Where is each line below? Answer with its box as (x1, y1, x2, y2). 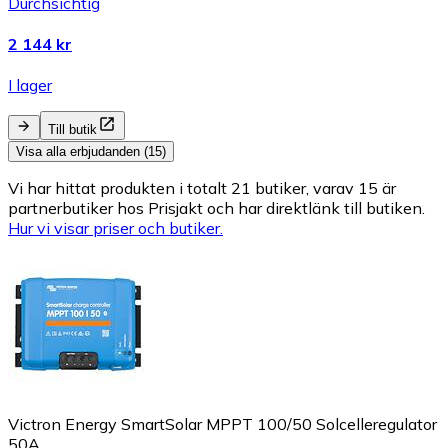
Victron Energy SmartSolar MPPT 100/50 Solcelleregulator (8, 414, 437, 435)
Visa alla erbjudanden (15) (16, 144, 166, 160)
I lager (8, 75, 52, 96)
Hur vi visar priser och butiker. (8, 218, 223, 239)
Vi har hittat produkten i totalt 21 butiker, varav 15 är (8, 178, 396, 199)
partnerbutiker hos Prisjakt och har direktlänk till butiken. (8, 198, 425, 219)
